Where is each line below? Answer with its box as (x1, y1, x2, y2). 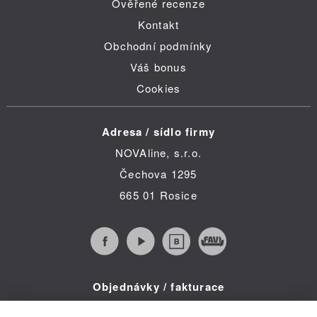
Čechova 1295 (120, 166, 197, 181)
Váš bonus (130, 59, 187, 74)
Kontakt (137, 17, 180, 32)
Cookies (136, 81, 181, 96)
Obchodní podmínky (104, 38, 213, 53)
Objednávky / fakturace (92, 279, 225, 294)
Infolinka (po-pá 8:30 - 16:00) (79, 300, 237, 315)
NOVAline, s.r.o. (115, 145, 202, 160)
